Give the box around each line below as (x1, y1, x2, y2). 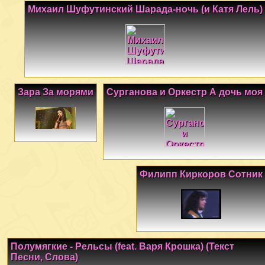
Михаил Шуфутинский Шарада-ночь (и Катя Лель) (28, 4, 263, 15)
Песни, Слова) (11, 252, 78, 263)
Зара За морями (18, 86, 93, 97)
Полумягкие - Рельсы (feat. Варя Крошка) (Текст (11, 241, 234, 252)
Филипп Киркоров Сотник (140, 169, 263, 179)
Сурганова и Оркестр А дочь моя (106, 86, 263, 97)
